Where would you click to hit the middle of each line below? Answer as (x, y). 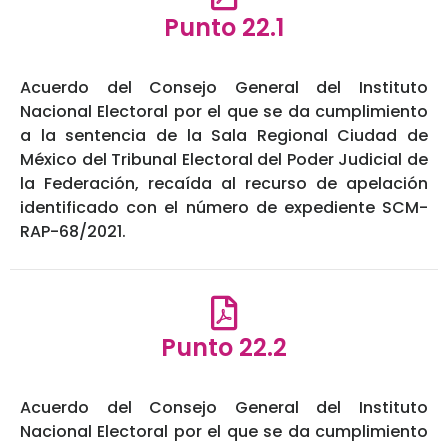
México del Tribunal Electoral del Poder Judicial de (224, 160)
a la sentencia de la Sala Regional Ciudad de (224, 136)
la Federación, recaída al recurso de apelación (224, 184)
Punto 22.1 (224, 28)
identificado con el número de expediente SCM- (224, 208)
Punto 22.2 (224, 348)
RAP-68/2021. (73, 232)
